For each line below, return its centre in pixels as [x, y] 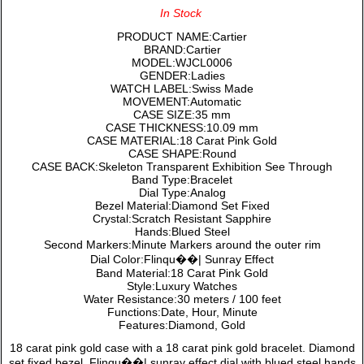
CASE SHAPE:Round [182, 154]
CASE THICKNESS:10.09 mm [182, 128]
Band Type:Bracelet [182, 180]
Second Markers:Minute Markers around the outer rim [182, 245]
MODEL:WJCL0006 [182, 63]
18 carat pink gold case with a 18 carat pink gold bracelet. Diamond [182, 348]
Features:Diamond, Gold [182, 325]
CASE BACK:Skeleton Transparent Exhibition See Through [182, 167]
